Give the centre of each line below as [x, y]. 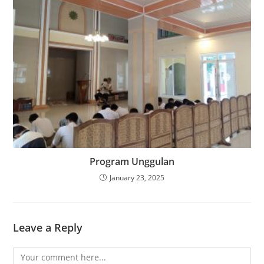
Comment [32, 254]
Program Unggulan [132, 162]
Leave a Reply [48, 228]
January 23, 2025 [137, 178]
